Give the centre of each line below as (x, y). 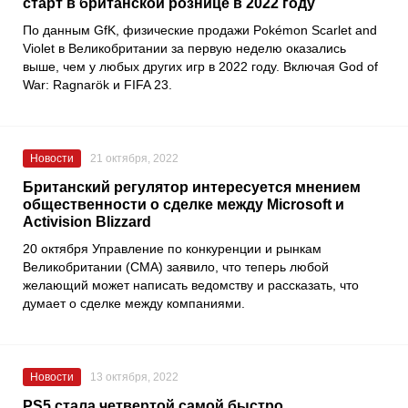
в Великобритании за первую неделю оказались (200, 48)
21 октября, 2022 (134, 158)
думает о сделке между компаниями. (134, 303)
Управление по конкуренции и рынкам (207, 248)
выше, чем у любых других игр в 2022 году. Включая (181, 66)
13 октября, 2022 (134, 377)
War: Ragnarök (66, 84)
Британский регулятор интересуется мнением (192, 187)
